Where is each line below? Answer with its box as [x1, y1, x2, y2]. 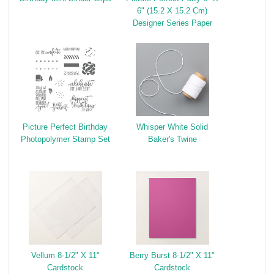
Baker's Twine [147, 135, 197, 144]
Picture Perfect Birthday [23, 122, 108, 132]
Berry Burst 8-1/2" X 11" [130, 251, 215, 261]
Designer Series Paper [132, 18, 212, 28]
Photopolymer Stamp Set [20, 135, 110, 144]
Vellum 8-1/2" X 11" [31, 251, 100, 261]
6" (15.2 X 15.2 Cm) [137, 6, 208, 16]
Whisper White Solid [136, 122, 209, 132]
